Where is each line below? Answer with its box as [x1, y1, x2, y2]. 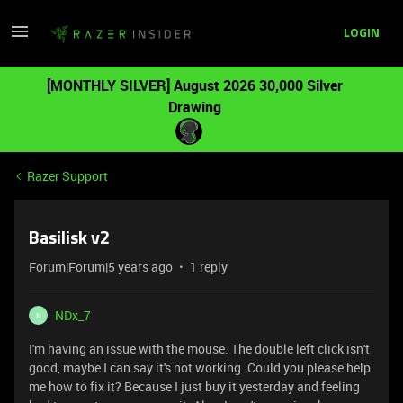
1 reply [190, 258, 228, 275]
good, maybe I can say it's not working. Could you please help [29, 359, 371, 376]
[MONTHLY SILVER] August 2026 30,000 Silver [46, 76, 343, 95]
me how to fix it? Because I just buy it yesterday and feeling [29, 378, 360, 395]
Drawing [167, 97, 221, 117]
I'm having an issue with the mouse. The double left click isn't [29, 340, 370, 357]
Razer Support [27, 167, 108, 184]
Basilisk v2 [29, 230, 110, 248]
